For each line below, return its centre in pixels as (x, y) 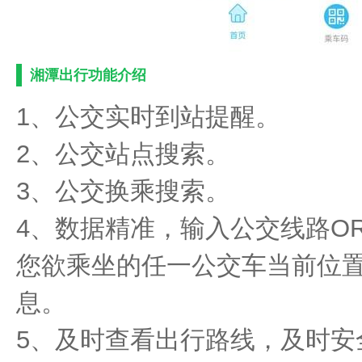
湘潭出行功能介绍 (88, 75)
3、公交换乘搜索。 (123, 191)
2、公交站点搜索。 (123, 154)
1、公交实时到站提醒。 (148, 117)
